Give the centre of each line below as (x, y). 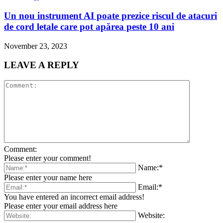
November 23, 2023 (36, 46)
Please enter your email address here (61, 206)
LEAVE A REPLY (42, 65)
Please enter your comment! (48, 158)
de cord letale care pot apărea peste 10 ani (89, 26)
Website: (151, 215)
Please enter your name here (48, 177)
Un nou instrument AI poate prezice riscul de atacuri (111, 15)
